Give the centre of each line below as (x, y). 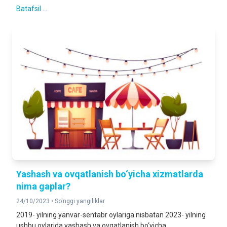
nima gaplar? (43, 186)
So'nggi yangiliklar (80, 201)
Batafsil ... (32, 9)
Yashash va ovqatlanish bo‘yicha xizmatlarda (110, 174)
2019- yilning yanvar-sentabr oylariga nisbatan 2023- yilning (111, 215)
